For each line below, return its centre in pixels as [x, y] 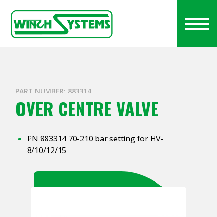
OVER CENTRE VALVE [87, 108]
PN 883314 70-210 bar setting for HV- [95, 139]
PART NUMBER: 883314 [53, 91]
